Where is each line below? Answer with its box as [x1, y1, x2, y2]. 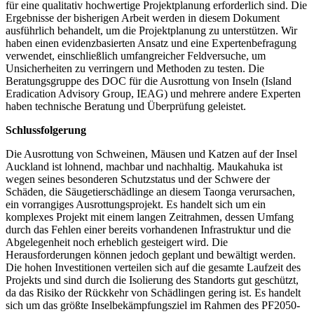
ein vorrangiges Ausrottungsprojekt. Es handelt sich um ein [6, 198, 266, 211]
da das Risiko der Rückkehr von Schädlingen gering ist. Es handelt [6, 287, 301, 299]
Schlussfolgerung [6, 124, 86, 137]
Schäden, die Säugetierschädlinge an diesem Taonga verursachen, [6, 186, 295, 198]
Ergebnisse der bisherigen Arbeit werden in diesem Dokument [6, 12, 280, 25]
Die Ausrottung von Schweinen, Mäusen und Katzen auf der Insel [6, 148, 297, 161]
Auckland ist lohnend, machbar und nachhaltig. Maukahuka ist [6, 161, 282, 173]
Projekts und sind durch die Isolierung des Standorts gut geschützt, [6, 274, 299, 287]
